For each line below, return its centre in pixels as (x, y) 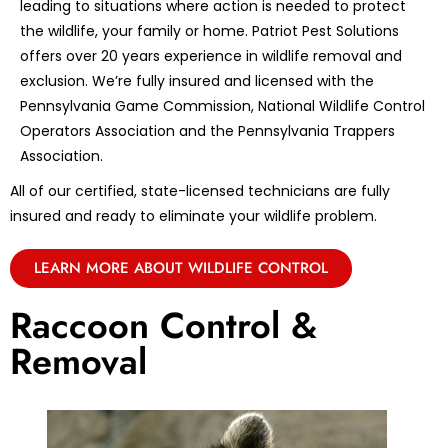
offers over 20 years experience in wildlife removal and (211, 56)
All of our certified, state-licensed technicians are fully (200, 191)
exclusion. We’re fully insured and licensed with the (197, 81)
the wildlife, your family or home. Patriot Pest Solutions (209, 31)
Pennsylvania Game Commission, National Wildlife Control (222, 106)
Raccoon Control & (163, 326)
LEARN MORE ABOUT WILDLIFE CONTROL (181, 268)
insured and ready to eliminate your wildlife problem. (193, 216)
